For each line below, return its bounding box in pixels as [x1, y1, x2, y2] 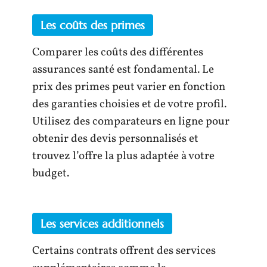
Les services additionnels [41, 216, 164, 231]
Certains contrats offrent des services [32, 243, 216, 259]
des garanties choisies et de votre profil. [32, 97, 226, 112]
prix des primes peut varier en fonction [32, 79, 225, 95]
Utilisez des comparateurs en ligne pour [32, 114, 229, 129]
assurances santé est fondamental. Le [32, 62, 214, 77]
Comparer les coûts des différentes [32, 45, 203, 60]
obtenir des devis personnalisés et [32, 131, 198, 147]
